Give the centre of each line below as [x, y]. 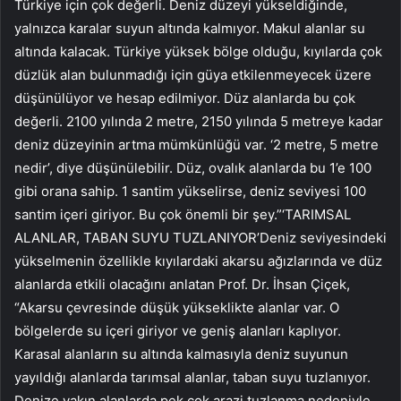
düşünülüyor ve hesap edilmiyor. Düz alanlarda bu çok [185, 98]
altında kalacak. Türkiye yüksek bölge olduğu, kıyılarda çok [198, 52]
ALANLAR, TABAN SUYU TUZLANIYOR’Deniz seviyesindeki [200, 238]
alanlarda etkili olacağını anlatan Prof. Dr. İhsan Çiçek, [182, 285]
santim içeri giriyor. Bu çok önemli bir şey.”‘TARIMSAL [183, 215]
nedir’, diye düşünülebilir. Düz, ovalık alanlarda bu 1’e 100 [193, 168]
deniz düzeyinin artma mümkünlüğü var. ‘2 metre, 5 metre [196, 145]
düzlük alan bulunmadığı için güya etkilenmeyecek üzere [193, 75]
